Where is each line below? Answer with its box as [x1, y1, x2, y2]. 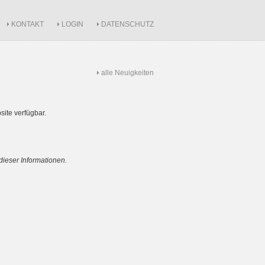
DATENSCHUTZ [101, 20, 154, 28]
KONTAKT [11, 20, 44, 28]
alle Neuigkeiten [101, 69, 154, 77]
